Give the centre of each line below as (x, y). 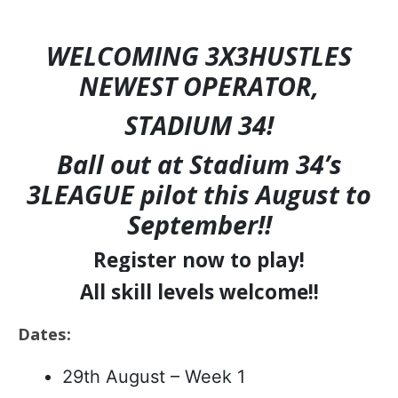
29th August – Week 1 (154, 377)
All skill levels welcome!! (199, 292)
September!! (199, 224)
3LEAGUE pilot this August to (199, 194)
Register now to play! (199, 260)
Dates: (44, 334)
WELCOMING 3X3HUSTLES (199, 56)
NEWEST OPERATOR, (199, 86)
